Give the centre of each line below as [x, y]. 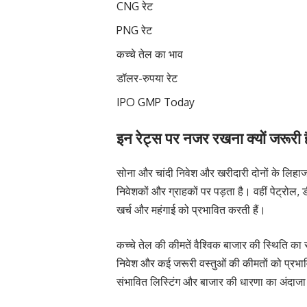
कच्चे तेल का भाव [150, 54]
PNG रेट [134, 30]
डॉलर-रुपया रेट [147, 78]
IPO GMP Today [156, 102]
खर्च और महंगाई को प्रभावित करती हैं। [191, 210]
